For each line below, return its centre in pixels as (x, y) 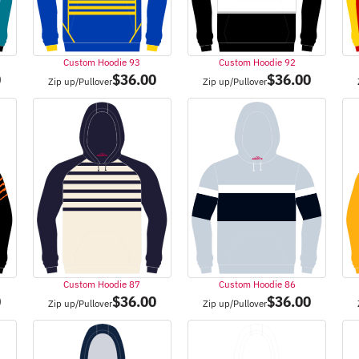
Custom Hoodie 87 (102, 284)
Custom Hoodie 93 (102, 63)
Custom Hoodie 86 (257, 284)
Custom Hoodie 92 (257, 63)
